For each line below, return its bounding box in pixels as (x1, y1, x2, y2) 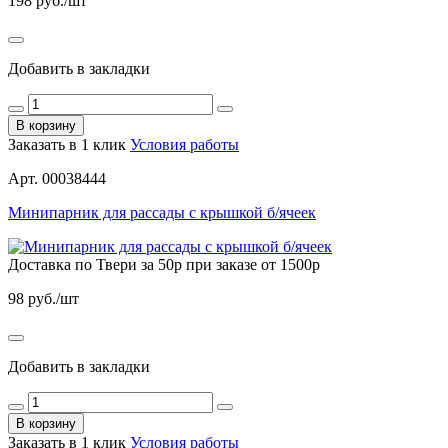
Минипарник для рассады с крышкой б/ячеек (8, 203, 316, 221)
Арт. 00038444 (8, 169, 106, 187)
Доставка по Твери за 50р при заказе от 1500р (8, 255, 320, 273)
